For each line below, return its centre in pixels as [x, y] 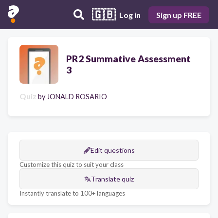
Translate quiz [112, 179]
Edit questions [112, 150]
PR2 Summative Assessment [128, 59]
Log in [130, 15]
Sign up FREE [179, 15]
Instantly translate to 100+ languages [72, 193]
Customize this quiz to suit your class [72, 164]
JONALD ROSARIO [77, 97]
